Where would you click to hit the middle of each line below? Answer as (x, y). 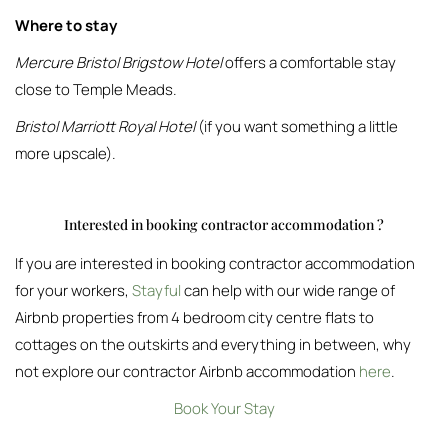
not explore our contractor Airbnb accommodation (187, 371)
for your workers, (73, 290)
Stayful (156, 290)
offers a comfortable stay (309, 62)
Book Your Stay (224, 408)
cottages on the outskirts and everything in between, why (213, 344)
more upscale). (65, 153)
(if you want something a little (296, 126)
